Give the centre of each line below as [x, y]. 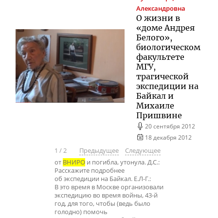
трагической [163, 76]
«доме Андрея [165, 27]
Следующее [143, 151]
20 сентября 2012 [170, 126]
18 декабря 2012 [169, 137]
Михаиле [155, 105]
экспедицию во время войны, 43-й [106, 195]
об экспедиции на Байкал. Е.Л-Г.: [103, 179]
